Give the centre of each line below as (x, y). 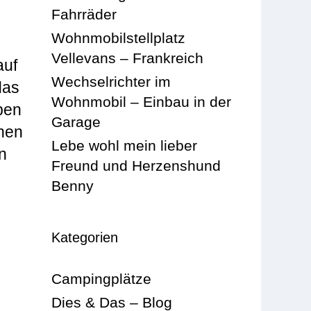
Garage (76, 121)
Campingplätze (102, 278)
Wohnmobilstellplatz (119, 37)
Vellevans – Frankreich (128, 58)
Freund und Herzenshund (136, 165)
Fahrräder (84, 14)
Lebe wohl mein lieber (125, 145)
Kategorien (85, 237)
